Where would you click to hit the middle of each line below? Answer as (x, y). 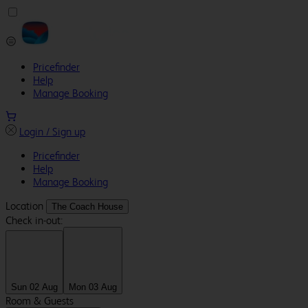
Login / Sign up (52, 132)
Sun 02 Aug (34, 287)
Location (26, 206)
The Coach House (87, 207)
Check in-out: (34, 220)
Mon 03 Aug (93, 287)
